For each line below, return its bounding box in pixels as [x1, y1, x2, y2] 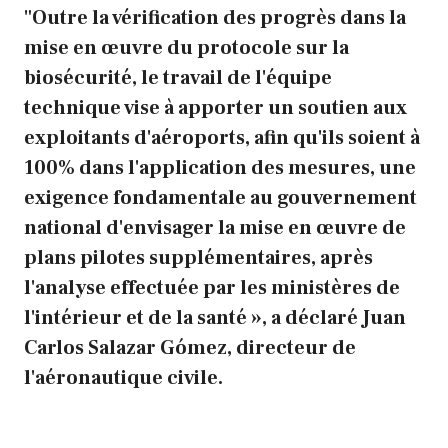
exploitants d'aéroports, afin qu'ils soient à [24, 124, 420, 151]
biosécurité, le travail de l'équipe [24, 64, 332, 91]
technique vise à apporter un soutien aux [24, 94, 407, 121]
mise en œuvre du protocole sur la [24, 34, 349, 61]
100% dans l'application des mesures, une [24, 154, 416, 181]
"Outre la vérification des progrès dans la [24, 4, 406, 31]
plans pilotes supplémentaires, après [24, 244, 373, 271]
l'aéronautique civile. [24, 364, 223, 391]
